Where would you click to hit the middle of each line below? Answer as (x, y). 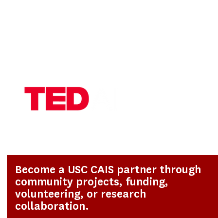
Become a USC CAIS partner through (108, 169)
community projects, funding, (92, 182)
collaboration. (52, 206)
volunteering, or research (81, 194)
